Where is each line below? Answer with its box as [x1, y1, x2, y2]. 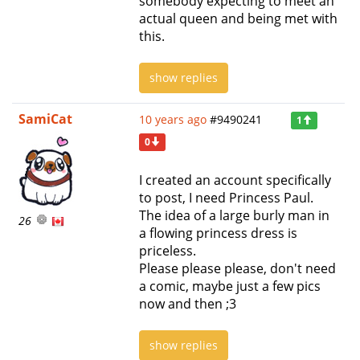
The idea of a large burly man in [139, 206, 329, 224]
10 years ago [139, 111, 207, 127]
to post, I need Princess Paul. [139, 188, 313, 207]
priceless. [139, 241, 196, 260]
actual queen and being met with [139, 9, 337, 27]
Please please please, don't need [139, 259, 336, 277]
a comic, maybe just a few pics [139, 276, 321, 295]
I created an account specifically [139, 170, 331, 189]
